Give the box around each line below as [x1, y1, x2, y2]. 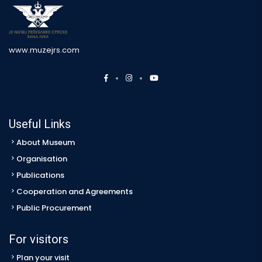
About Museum [16, 137, 75, 149]
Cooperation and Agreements [16, 186, 133, 198]
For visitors [9, 232, 68, 247]
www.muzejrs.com [9, 44, 80, 56]
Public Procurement [16, 202, 92, 214]
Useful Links [9, 117, 71, 132]
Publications [16, 170, 64, 181]
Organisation [16, 153, 67, 165]
